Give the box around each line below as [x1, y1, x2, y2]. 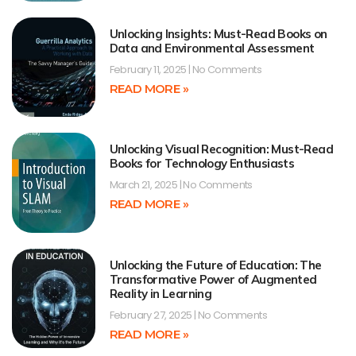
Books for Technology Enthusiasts [109, 156, 295, 172]
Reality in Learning [109, 285, 212, 301]
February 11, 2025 [109, 61, 188, 77]
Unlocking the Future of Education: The [109, 257, 322, 273]
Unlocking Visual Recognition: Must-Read [109, 141, 334, 157]
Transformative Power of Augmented [109, 271, 317, 287]
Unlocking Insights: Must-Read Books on [109, 25, 327, 41]
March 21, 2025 [109, 177, 180, 193]
